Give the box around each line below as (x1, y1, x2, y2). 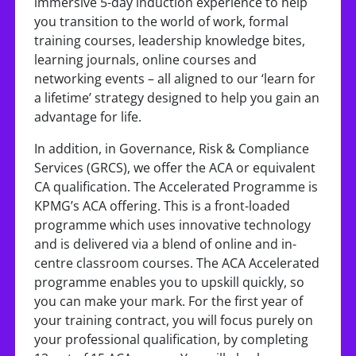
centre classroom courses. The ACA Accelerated (34, 254, 319, 272)
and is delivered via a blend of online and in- (34, 235, 296, 253)
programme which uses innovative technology (34, 216, 311, 234)
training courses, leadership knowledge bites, (34, 32, 305, 49)
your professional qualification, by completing (34, 331, 308, 348)
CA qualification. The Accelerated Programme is (34, 178, 318, 195)
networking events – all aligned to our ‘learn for (34, 70, 315, 87)
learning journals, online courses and (34, 51, 257, 68)
